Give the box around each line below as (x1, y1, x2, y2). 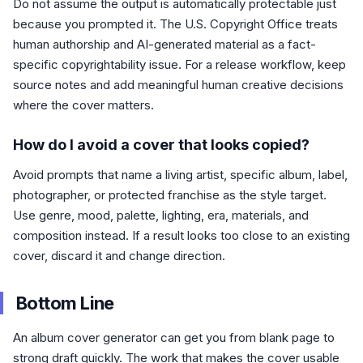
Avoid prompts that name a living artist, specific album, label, (13, 167, 348, 182)
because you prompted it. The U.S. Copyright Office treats (13, 16, 338, 32)
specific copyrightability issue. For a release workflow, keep (13, 57, 346, 72)
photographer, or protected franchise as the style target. (13, 187, 327, 203)
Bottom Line (16, 293, 114, 314)
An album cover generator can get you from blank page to (13, 330, 335, 345)
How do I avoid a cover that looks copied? (13, 136, 310, 153)
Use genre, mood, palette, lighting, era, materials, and (13, 207, 309, 223)
